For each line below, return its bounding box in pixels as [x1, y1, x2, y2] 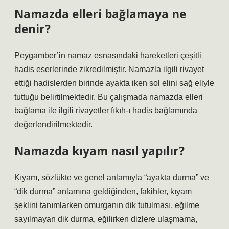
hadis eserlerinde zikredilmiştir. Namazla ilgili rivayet [14, 65, 204, 74]
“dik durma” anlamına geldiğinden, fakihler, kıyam [14, 187, 192, 196]
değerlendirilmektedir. [14, 120, 93, 129]
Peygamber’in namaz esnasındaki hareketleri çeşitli [14, 51, 201, 60]
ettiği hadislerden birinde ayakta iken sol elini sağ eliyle [14, 79, 214, 87]
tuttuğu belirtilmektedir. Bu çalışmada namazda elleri [14, 93, 203, 101]
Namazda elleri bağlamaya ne [14, 6, 186, 22]
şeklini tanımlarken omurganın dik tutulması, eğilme [14, 201, 199, 210]
